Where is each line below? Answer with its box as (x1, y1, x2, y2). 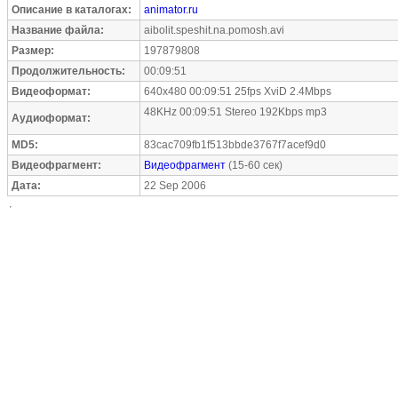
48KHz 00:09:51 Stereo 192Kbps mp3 (144, 106, 327, 118)
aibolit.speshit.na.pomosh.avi (144, 24, 284, 36)
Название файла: (12, 24, 104, 36)
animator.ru (144, 4, 198, 16)
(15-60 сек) (226, 159, 283, 171)
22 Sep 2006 (144, 179, 206, 192)
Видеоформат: (12, 85, 91, 98)
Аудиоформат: (12, 112, 91, 124)
